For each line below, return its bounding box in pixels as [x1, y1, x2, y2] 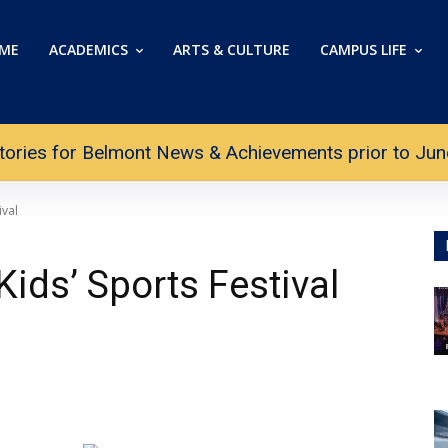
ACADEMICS [49, 40, 128, 59]
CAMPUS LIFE [320, 40, 407, 59]
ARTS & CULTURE [173, 40, 290, 59]
